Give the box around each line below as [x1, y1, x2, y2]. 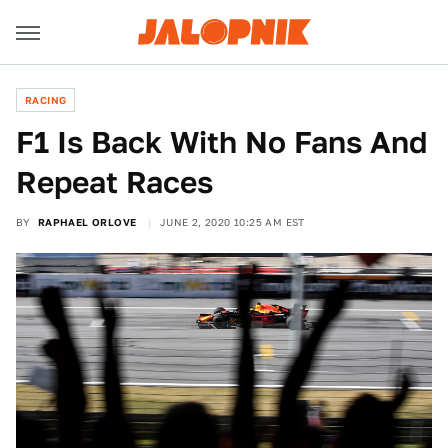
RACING [25, 94, 67, 106]
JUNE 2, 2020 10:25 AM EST [159, 216, 305, 228]
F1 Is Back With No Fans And [16, 124, 427, 160]
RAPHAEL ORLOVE [37, 216, 137, 228]
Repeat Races [16, 164, 213, 200]
